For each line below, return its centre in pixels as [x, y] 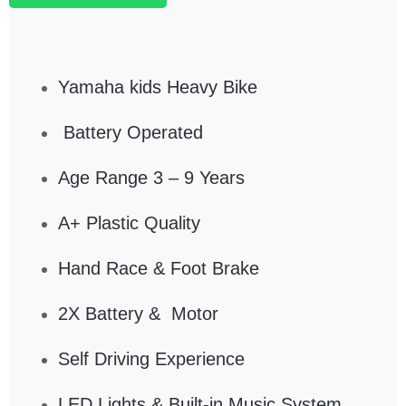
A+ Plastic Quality [129, 223]
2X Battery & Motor [138, 314]
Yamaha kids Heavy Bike [157, 87]
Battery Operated [130, 133]
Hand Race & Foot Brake [158, 269]
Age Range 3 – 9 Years [151, 178]
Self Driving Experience [151, 359]
